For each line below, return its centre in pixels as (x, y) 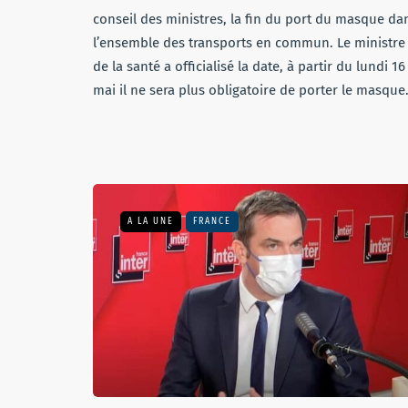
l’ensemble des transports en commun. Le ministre (249, 43)
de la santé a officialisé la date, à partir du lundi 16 (249, 66)
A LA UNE (151, 221)
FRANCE (212, 221)
